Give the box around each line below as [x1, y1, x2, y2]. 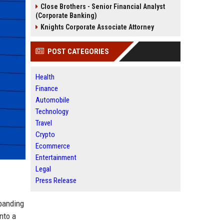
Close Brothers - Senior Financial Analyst [40, 2, 165, 10]
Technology [35, 107, 68, 116]
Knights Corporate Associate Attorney [40, 23, 154, 31]
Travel [35, 118, 52, 127]
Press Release [35, 176, 76, 185]
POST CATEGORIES [47, 47, 109, 56]
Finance [35, 84, 58, 93]
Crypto [35, 130, 55, 139]
